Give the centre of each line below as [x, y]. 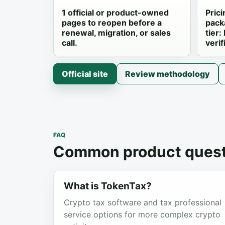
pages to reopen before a [112, 23]
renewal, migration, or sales [116, 33]
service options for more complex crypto [142, 214]
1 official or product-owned [115, 13]
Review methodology [167, 74]
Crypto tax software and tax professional [143, 202]
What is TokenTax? [108, 186]
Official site [85, 74]
